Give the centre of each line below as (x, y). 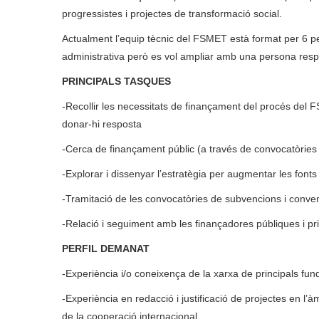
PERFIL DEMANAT (106, 249)
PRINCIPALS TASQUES (116, 82)
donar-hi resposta (102, 124)
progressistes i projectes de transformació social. (172, 14)
